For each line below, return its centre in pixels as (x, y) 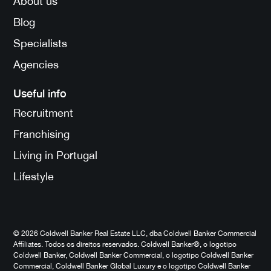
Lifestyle (34, 176)
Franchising (41, 134)
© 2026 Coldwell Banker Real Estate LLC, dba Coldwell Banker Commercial (135, 233)
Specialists (40, 43)
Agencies (36, 64)
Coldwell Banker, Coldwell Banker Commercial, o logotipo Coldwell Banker (133, 255)
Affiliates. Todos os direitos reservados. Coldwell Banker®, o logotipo (125, 244)
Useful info (40, 93)
